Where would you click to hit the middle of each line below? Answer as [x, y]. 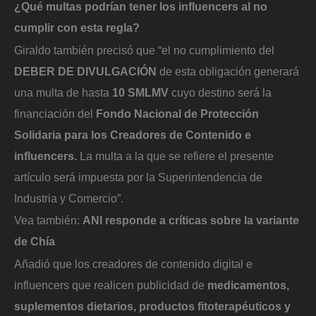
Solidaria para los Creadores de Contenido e [133, 134]
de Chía [35, 242]
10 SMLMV [140, 92]
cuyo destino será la [220, 92]
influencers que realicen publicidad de [111, 285]
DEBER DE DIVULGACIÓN [85, 71]
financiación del [54, 113]
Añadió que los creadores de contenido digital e [133, 263]
